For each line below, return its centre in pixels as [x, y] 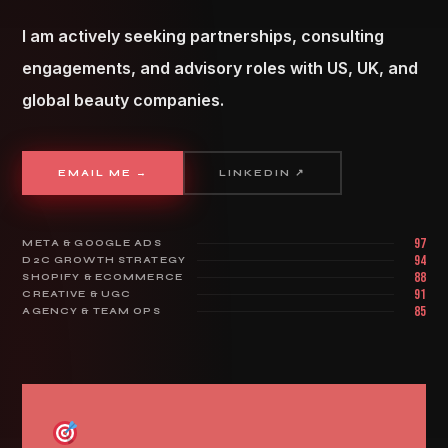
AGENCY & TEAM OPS [91, 311]
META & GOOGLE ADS [92, 243]
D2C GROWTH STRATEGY [104, 260]
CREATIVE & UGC [77, 294]
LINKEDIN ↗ [262, 173]
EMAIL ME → [102, 173]
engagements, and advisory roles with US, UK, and [220, 67]
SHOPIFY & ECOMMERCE [103, 277]
